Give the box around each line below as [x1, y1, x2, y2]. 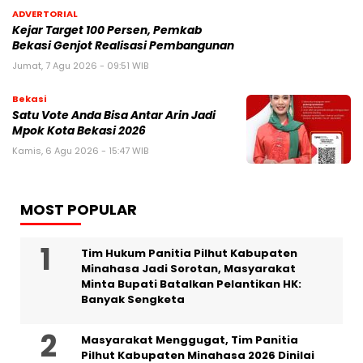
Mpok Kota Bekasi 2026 [12, 122, 146, 139]
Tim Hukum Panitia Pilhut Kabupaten [81, 245, 297, 261]
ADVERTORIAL [12, 6, 78, 20]
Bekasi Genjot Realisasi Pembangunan [12, 37, 234, 53]
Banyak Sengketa [81, 291, 185, 307]
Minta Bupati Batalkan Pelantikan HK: [81, 275, 301, 292]
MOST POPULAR [20, 199, 137, 220]
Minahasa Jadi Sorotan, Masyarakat [81, 260, 296, 276]
